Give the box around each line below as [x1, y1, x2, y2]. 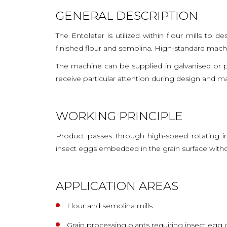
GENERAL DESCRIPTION [55, 8, 198, 23]
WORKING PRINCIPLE [55, 108, 183, 123]
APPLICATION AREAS [55, 178, 178, 193]
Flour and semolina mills [66, 201, 153, 210]
